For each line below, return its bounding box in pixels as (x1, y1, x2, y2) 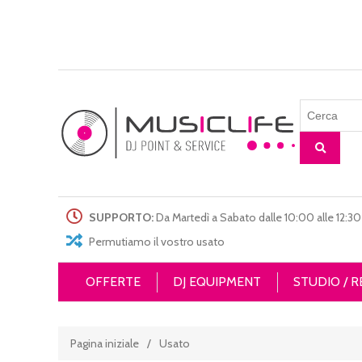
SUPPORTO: (89, 210, 154, 225)
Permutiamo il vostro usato (86, 234, 225, 249)
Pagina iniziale (70, 336, 139, 351)
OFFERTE (86, 274, 141, 289)
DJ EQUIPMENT (173, 274, 261, 289)
